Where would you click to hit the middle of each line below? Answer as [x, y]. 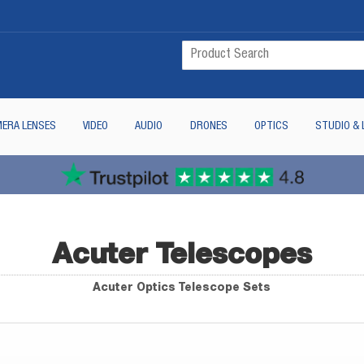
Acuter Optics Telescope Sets [182, 286]
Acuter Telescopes [182, 252]
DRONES [208, 126]
